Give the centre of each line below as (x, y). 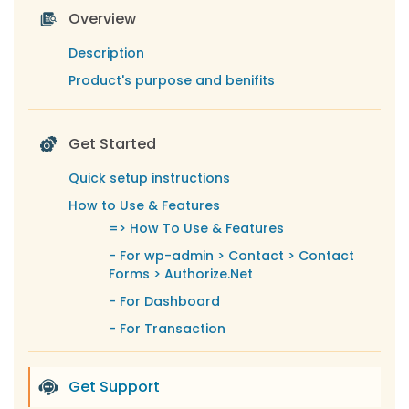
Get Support (114, 387)
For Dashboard (170, 301)
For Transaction (173, 329)
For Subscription (173, 356)
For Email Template (184, 383)
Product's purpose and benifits (172, 80)
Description (106, 53)
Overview (102, 19)
